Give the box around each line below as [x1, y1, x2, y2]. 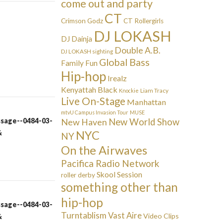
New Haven [61, 116, 108, 127]
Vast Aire [108, 210, 142, 221]
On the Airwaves [61, 143, 148, 157]
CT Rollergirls [123, 17, 164, 25]
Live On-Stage [61, 95, 126, 107]
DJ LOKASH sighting [61, 48, 113, 55]
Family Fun [61, 58, 98, 67]
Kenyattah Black [61, 85, 118, 94]
